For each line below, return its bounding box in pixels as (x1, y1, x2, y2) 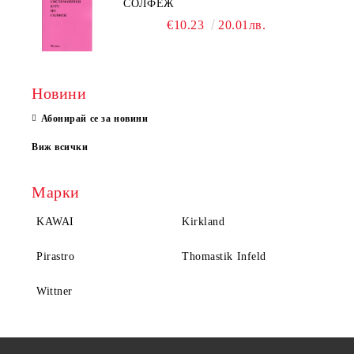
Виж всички (32, 141, 88, 153)
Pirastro (36, 250, 75, 262)
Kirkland (182, 215, 225, 228)
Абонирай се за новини (40, 112, 149, 124)
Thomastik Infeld (182, 250, 266, 262)
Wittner (36, 284, 73, 297)
